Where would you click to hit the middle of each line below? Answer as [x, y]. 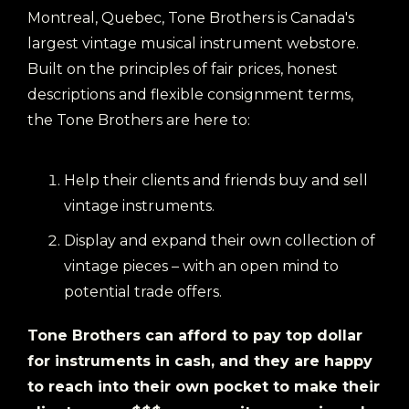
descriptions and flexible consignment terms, [190, 94]
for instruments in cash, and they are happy [200, 361]
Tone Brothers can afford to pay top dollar [195, 336]
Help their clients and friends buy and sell [216, 180]
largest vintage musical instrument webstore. [193, 43]
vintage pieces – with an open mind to [201, 266]
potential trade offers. [143, 292]
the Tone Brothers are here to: [139, 120]
